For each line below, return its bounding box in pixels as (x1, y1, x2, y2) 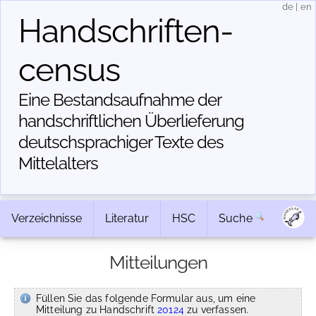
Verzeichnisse (11, 212, 82, 225)
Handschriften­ (18, 12, 233, 50)
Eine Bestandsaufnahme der (18, 90, 221, 110)
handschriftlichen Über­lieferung (18, 111, 244, 131)
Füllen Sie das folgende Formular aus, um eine (36, 292, 256, 304)
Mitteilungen (109, 252, 207, 273)
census (18, 51, 120, 89)
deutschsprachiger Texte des (18, 132, 224, 152)
